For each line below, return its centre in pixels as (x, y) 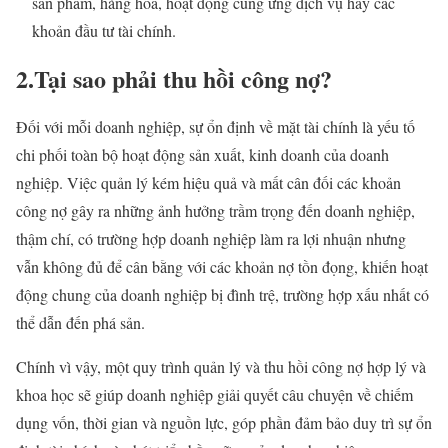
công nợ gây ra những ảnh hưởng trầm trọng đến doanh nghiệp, (215, 210)
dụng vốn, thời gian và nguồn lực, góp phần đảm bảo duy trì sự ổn (224, 422)
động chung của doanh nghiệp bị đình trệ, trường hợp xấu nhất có (222, 294)
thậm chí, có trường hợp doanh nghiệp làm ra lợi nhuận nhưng (211, 238)
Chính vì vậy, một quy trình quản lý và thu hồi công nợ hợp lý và (221, 366)
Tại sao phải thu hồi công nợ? (183, 78)
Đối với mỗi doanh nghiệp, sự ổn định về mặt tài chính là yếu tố (215, 126)
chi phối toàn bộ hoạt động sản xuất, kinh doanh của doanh (202, 154)
